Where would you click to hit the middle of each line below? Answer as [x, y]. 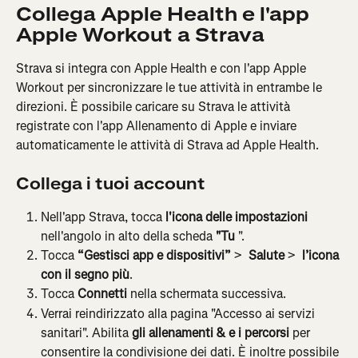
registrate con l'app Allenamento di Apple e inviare [158, 126]
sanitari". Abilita [86, 332]
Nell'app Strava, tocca [103, 217]
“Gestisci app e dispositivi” [154, 256]
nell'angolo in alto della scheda [128, 237]
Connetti [102, 294]
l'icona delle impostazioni [237, 217]
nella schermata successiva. [207, 294]
